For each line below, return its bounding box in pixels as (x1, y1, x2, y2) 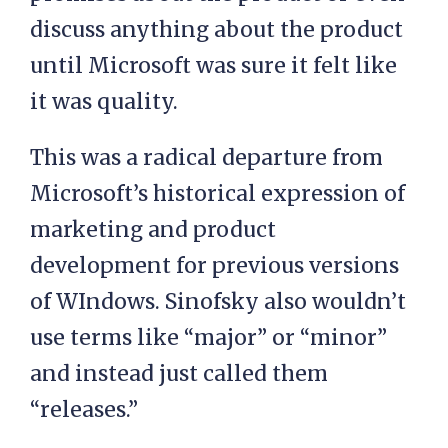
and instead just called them (30, 360, 328, 388)
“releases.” (30, 396, 138, 424)
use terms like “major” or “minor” (30, 324, 387, 352)
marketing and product (30, 216, 276, 244)
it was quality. (30, 88, 178, 116)
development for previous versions (30, 252, 399, 280)
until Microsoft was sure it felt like (30, 52, 397, 80)
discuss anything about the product (30, 16, 403, 44)
